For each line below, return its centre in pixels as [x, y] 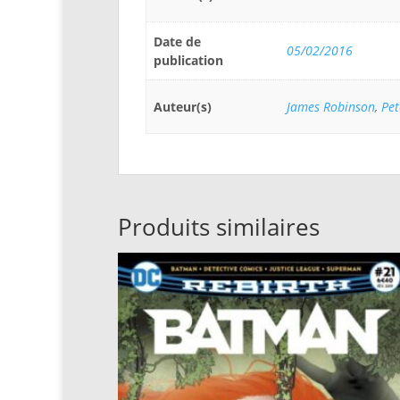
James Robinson [331, 107]
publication [189, 60]
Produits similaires [219, 227]
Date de [178, 42]
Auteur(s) [183, 107]
